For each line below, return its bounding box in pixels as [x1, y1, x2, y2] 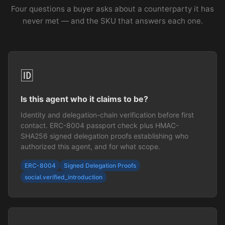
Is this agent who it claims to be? [21, 93, 148, 104]
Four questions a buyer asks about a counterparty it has [11, 4, 214, 14]
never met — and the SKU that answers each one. [22, 16, 203, 26]
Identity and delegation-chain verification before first [21, 110, 194, 119]
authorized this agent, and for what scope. [21, 142, 160, 151]
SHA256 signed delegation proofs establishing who [21, 131, 188, 140]
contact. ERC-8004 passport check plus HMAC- [21, 121, 179, 130]
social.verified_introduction [25, 173, 102, 181]
